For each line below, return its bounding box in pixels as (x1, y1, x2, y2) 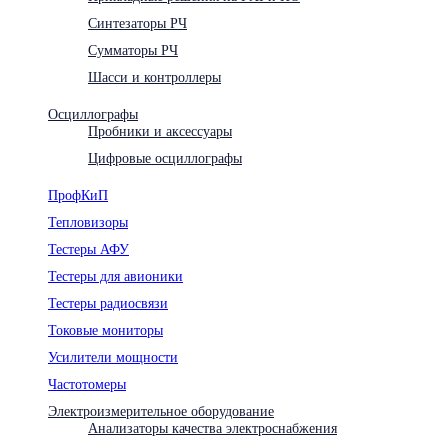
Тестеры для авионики (48, 267, 183, 284)
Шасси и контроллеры (88, 68, 221, 85)
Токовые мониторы (48, 321, 163, 338)
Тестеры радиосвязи (48, 294, 168, 311)
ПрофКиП (48, 186, 108, 203)
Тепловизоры (48, 213, 128, 230)
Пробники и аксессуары (88, 122, 232, 139)
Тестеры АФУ (48, 240, 129, 257)
